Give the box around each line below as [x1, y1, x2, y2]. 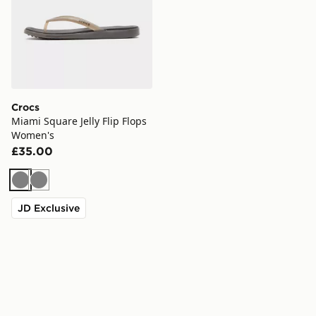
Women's [11, 128, 54, 142]
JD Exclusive [18, 201, 80, 214]
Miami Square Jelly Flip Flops [11, 114, 147, 128]
